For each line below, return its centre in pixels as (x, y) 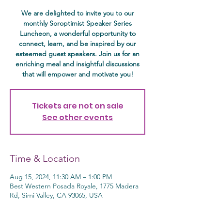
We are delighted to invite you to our (77, 13)
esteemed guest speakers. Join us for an (77, 54)
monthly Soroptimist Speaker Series (77, 23)
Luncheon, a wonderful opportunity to (77, 33)
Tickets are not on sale (77, 106)
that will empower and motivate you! (77, 74)
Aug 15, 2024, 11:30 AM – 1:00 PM (61, 177)
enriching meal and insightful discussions (77, 64)
